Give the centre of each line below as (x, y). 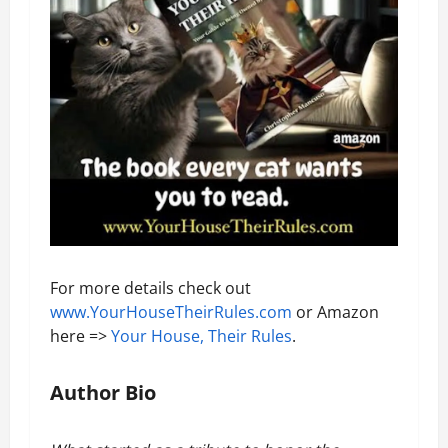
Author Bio (103, 392)
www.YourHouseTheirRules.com (171, 311)
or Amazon (335, 311)
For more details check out (150, 287)
